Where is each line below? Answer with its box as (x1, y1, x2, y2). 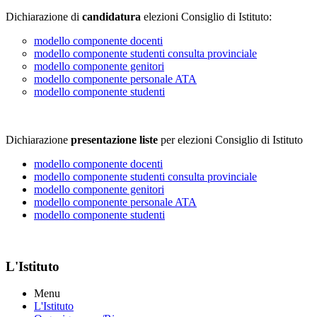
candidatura (82, 11, 141, 23)
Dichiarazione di (6, 11, 82, 23)
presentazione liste (71, 134, 158, 146)
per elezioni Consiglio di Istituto (158, 134, 303, 146)
